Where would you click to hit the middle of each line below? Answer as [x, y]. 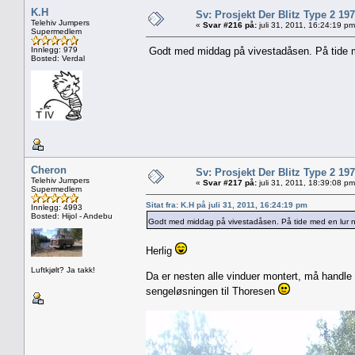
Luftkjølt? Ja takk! [63, 269]
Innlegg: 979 [54, 49]
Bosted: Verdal [58, 58]
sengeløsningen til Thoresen [212, 291]
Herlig [160, 250]
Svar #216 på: [230, 25]
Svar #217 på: [230, 182]
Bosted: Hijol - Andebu [72, 216]
